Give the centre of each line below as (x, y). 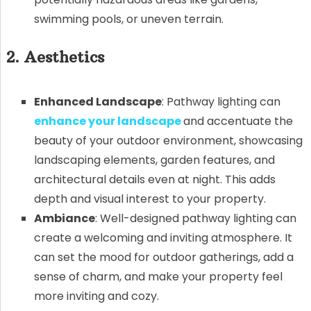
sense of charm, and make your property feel (158, 276)
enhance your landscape (107, 121)
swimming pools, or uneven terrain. (128, 19)
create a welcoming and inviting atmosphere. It (163, 237)
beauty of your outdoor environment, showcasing (168, 140)
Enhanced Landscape (98, 101)
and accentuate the (238, 121)
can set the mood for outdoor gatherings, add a (163, 257)
